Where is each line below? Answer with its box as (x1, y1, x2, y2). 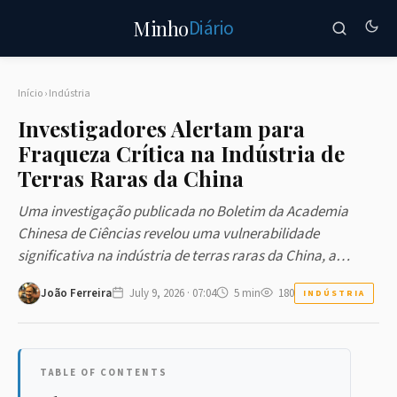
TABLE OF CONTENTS (40, 366, 167, 379)
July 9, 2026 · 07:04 (129, 284, 216, 301)
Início (18, 86, 43, 101)
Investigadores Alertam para (18, 114, 305, 143)
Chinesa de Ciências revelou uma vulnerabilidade (18, 223, 319, 245)
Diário (188, 14, 234, 43)
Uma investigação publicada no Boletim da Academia (18, 201, 348, 222)
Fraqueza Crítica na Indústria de (18, 139, 345, 167)
